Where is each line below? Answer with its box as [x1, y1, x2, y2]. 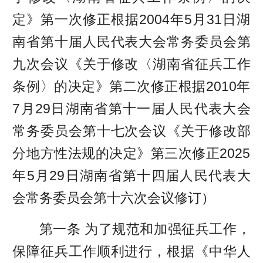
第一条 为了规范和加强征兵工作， [39, 221, 251, 237]
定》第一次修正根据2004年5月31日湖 [12, 11, 251, 27]
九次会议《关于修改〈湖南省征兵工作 [12, 56, 251, 72]
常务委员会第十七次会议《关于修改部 [12, 123, 251, 139]
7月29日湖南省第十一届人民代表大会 [12, 100, 251, 116]
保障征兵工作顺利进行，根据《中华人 [12, 244, 251, 259]
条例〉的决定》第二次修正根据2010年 [12, 78, 251, 94]
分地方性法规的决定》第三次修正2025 [12, 145, 251, 161]
